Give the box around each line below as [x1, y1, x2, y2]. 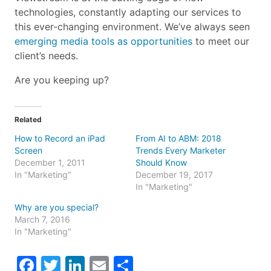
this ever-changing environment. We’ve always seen [15, 20, 250, 33]
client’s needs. [15, 49, 78, 62]
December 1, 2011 [15, 157, 85, 168]
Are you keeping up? [15, 73, 109, 86]
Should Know [135, 157, 187, 168]
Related [15, 114, 42, 124]
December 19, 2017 [135, 169, 213, 180]
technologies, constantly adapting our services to [15, 5, 241, 18]
